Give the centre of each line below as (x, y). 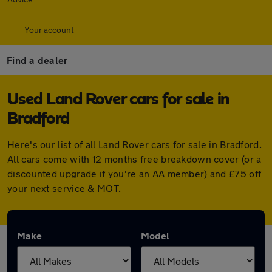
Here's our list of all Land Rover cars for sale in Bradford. (134, 144)
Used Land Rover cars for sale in (118, 100)
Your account (49, 29)
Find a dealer (37, 60)
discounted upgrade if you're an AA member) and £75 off (134, 173)
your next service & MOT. (64, 188)
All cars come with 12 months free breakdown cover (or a (134, 159)
